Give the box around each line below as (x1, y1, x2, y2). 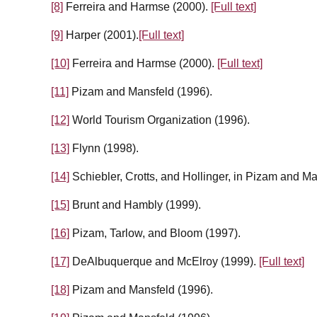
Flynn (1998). (69, 142, 139, 155)
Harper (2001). (63, 29, 139, 42)
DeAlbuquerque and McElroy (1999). (69, 255, 259, 268)
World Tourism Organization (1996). (69, 114, 250, 127)
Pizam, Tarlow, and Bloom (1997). (69, 227, 241, 240)
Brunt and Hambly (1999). (69, 199, 201, 212)
